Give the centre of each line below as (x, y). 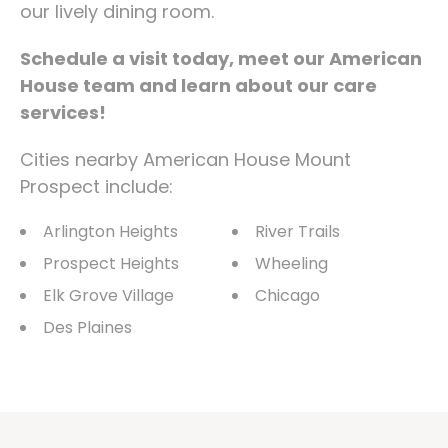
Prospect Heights (111, 263)
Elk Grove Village (108, 295)
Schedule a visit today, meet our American (221, 58)
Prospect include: (96, 186)
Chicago (287, 295)
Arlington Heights (110, 231)
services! (63, 112)
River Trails (297, 231)
